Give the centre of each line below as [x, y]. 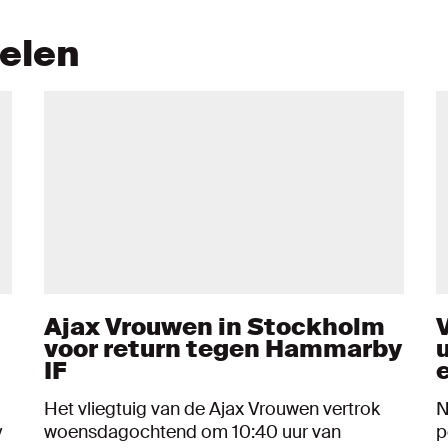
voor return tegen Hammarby [223, 348]
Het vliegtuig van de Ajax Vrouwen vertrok [212, 408]
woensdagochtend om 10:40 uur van [192, 431]
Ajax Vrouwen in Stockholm [214, 326]
